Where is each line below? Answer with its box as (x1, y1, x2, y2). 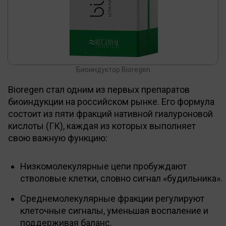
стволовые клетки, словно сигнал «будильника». (20, 173, 222, 184)
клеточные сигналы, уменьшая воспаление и (20, 205, 208, 216)
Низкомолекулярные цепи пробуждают (20, 160, 187, 172)
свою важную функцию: (8, 132, 107, 143)
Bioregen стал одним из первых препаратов (8, 84, 190, 95)
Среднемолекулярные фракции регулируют (20, 193, 204, 204)
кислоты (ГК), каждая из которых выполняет (8, 120, 196, 131)
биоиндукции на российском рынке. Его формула (8, 96, 214, 107)
